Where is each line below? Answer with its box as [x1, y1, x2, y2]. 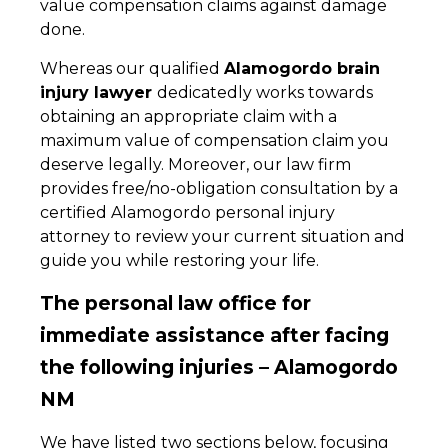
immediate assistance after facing [40, 323, 389, 348]
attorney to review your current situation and [40, 226, 405, 246]
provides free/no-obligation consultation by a [40, 178, 398, 198]
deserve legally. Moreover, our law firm [40, 154, 351, 174]
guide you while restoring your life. [40, 250, 319, 270]
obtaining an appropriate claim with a [40, 106, 337, 126]
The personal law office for [40, 291, 311, 316]
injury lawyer [40, 82, 157, 102]
